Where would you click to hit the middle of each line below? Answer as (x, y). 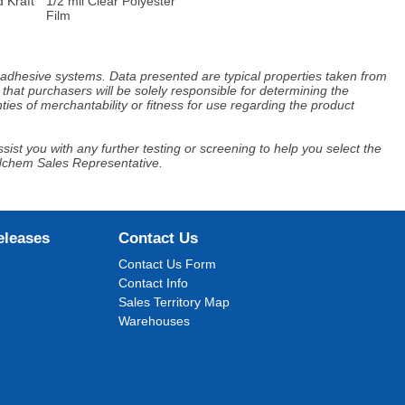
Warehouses (155, 321)
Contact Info (154, 283)
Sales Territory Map (174, 302)
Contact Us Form (168, 264)
